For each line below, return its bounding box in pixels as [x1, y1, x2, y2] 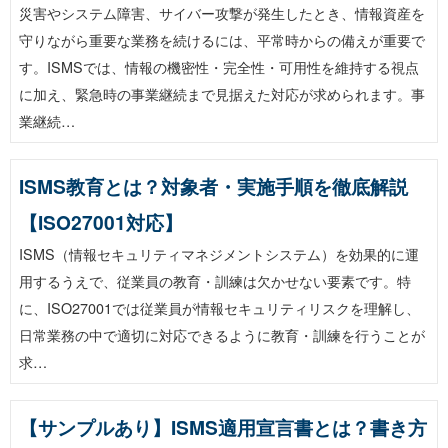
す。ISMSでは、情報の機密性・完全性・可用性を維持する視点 [19, 56, 419, 77]
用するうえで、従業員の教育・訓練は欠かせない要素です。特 [19, 270, 411, 291]
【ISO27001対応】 [19, 208, 183, 236]
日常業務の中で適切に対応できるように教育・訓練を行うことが [19, 324, 425, 345]
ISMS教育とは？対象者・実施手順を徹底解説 [19, 172, 408, 200]
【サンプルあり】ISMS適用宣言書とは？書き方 [19, 413, 427, 441]
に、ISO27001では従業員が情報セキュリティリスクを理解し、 [19, 297, 420, 318]
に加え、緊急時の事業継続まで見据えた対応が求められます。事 [19, 83, 425, 104]
